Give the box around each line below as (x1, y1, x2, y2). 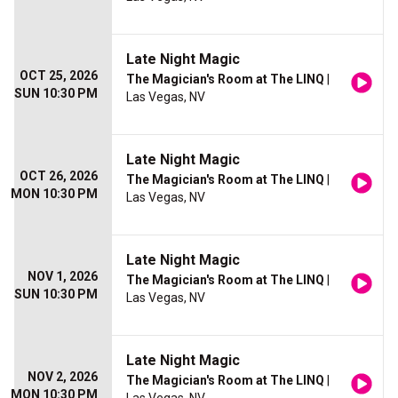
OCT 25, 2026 (20, 68, 98, 83)
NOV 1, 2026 (28, 269, 98, 283)
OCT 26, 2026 (20, 169, 98, 183)
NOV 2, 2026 (28, 370, 98, 384)
